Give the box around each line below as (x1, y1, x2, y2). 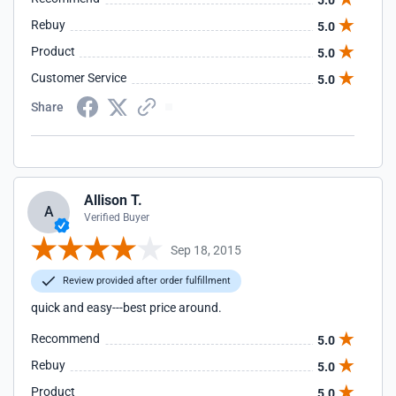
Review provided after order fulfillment (60, 275, 231, 286)
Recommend (31, 331, 100, 346)
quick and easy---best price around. (31, 301, 222, 315)
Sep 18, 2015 (171, 242, 241, 257)
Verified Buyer (84, 211, 149, 224)
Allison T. (84, 192, 142, 209)
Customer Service (31, 71, 126, 85)
